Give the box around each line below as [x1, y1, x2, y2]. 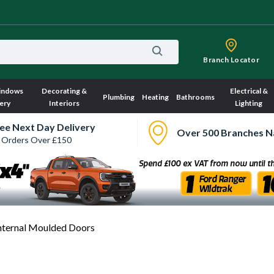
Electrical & [229, 86, 268, 95]
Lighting [235, 98, 263, 108]
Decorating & [42, 86, 87, 95]
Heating [141, 92, 169, 102]
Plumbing [102, 92, 135, 102]
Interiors [49, 98, 80, 108]
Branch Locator [203, 55, 259, 64]
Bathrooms [176, 92, 215, 102]
